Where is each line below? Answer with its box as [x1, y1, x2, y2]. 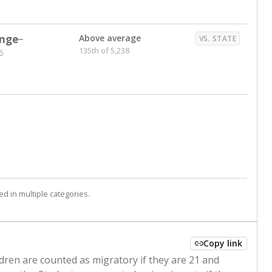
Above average [79, 32, 141, 44]
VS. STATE [199, 33, 236, 44]
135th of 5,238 [79, 45, 129, 56]
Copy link [203, 237, 242, 249]
